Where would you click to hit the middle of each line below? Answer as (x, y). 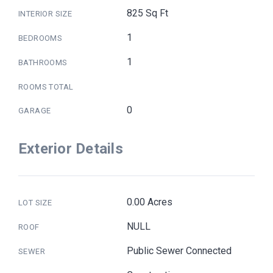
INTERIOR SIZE (45, 13)
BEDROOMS (41, 38)
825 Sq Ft (148, 13)
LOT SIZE (35, 202)
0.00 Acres (150, 202)
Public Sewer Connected (179, 250)
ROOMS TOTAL (46, 87)
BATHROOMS (43, 62)
